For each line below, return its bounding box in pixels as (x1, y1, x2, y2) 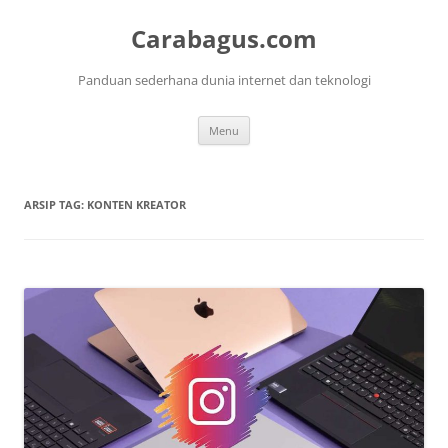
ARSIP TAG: (24, 197, 87, 212)
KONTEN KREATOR (87, 197, 186, 212)
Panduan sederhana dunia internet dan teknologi (77, 71, 371, 89)
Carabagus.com (131, 22, 317, 55)
